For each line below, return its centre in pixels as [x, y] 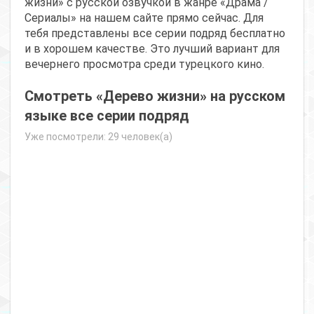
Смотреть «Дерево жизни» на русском [155, 96]
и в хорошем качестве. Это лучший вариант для [152, 49]
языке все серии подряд [107, 116]
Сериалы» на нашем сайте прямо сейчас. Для [144, 18]
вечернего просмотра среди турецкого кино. [144, 64]
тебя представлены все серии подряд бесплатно [155, 34]
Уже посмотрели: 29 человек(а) [98, 137]
